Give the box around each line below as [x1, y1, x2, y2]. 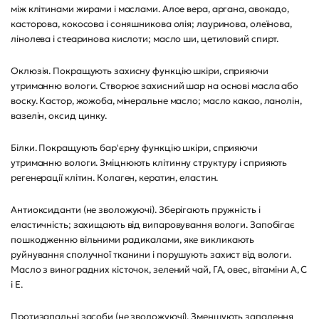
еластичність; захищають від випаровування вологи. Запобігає [11, 219, 296, 231]
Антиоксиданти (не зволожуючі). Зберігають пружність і [11, 204, 261, 216]
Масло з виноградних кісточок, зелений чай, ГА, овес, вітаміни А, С [11, 263, 308, 276]
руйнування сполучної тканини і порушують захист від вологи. [11, 249, 292, 261]
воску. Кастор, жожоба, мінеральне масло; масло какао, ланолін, [11, 95, 302, 107]
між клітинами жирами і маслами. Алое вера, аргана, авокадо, [11, 3, 290, 15]
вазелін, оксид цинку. [11, 110, 107, 122]
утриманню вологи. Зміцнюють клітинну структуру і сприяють [11, 157, 288, 169]
